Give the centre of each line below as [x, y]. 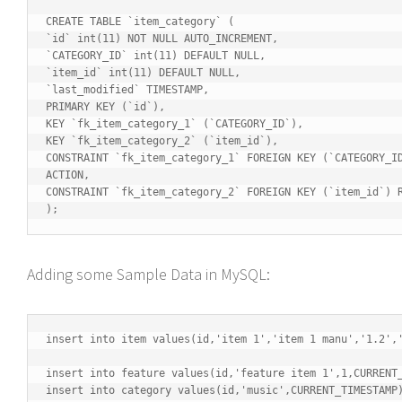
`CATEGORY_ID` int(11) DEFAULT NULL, [156, 55]
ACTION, [68, 175]
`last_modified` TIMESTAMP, [127, 89]
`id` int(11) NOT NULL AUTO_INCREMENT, [162, 38]
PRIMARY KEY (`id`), [105, 106]
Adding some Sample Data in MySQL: [149, 274]
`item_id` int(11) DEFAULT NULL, [143, 72]
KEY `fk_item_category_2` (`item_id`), [162, 140]
